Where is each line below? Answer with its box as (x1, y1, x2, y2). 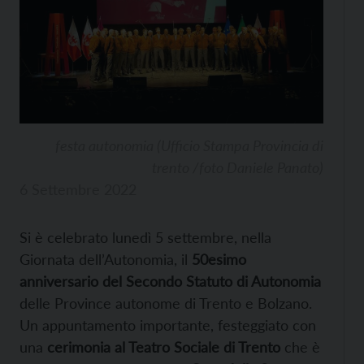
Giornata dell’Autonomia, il (19, 249, 192, 268)
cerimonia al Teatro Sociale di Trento (43, 337, 280, 356)
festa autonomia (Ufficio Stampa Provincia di (55, 136, 323, 154)
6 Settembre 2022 (19, 180, 136, 198)
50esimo (192, 249, 246, 268)
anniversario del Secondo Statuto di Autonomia (19, 271, 321, 290)
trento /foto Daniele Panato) (152, 158, 323, 176)
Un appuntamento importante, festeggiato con (19, 315, 316, 334)
